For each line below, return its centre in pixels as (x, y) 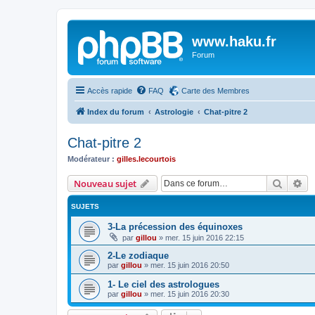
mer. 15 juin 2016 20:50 (190, 265)
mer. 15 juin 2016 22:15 (205, 238)
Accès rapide (110, 90)
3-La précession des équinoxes (175, 227)
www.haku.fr (234, 41)
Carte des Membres (216, 90)
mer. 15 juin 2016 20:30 (190, 294)
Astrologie (174, 111)
